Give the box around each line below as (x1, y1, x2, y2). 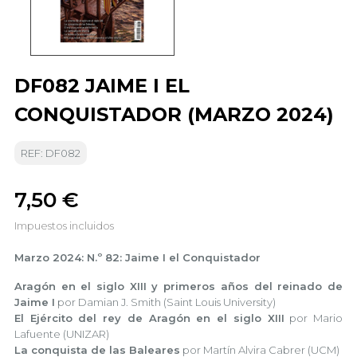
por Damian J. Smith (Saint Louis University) (55, 296, 276, 308)
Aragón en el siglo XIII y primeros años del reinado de (14, 280, 343, 292)
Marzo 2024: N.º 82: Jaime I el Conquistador (14, 251, 261, 264)
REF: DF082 (21, 147, 80, 159)
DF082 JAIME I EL (14, 74, 190, 97)
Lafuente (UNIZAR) (14, 328, 109, 340)
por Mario (284, 312, 343, 324)
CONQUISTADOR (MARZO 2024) (14, 103, 334, 126)
